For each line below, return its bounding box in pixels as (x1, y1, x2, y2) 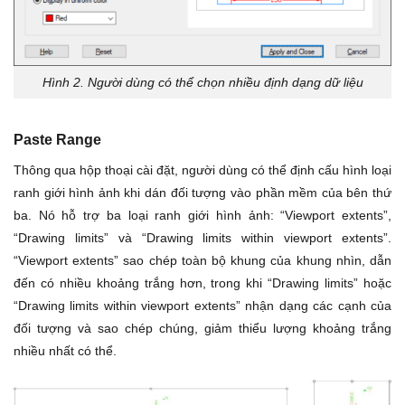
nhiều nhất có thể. (14, 344, 117, 359)
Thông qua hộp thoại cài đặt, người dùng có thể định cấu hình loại (14, 163, 391, 178)
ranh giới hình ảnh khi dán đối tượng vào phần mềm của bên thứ (14, 185, 391, 201)
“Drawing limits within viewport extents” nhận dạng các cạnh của (14, 298, 391, 314)
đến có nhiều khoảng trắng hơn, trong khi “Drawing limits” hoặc (14, 276, 391, 291)
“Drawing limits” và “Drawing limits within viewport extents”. (14, 231, 391, 246)
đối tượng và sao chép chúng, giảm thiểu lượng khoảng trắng (14, 321, 391, 336)
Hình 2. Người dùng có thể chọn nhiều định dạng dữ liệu (42, 74, 363, 89)
